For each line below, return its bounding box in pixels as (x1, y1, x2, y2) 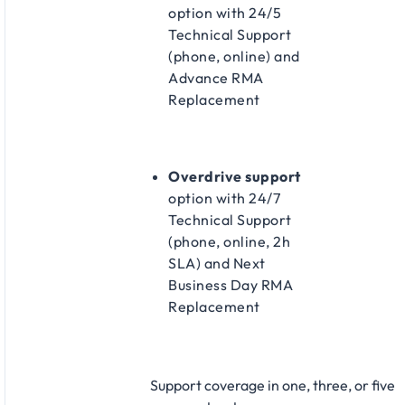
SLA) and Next (168, 253, 266, 272)
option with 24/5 (168, 3, 281, 22)
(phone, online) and (168, 46, 300, 65)
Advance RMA (168, 68, 264, 87)
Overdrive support (168, 166, 301, 185)
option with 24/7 (168, 188, 280, 207)
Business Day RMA (168, 275, 293, 294)
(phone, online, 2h (168, 231, 290, 250)
